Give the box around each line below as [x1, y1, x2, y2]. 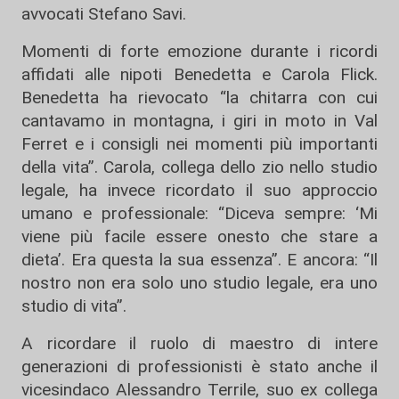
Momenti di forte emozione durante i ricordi [21, 40, 378, 61]
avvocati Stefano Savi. [21, 3, 186, 24]
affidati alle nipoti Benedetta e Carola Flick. [21, 63, 378, 85]
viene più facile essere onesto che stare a [21, 225, 378, 247]
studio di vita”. [21, 295, 126, 316]
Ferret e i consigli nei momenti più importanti [21, 133, 378, 154]
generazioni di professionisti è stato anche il [21, 355, 378, 377]
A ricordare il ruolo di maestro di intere [21, 332, 378, 354]
